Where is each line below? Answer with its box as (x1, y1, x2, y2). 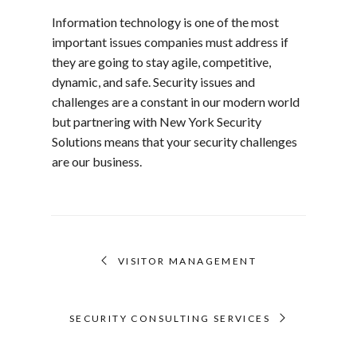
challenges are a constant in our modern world (52, 94, 300, 110)
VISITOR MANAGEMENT (117, 255, 257, 268)
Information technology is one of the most (52, 14, 279, 30)
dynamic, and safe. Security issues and (52, 74, 255, 90)
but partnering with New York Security (52, 114, 261, 130)
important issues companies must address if (52, 34, 288, 50)
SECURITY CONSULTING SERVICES (69, 312, 271, 325)
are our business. (52, 154, 142, 170)
